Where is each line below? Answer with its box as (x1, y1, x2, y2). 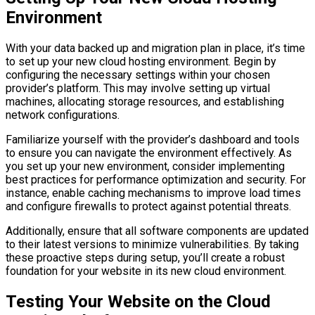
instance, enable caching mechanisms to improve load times (6, 186, 301, 200)
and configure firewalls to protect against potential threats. (6, 200, 291, 214)
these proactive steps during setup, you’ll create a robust (6, 251, 285, 265)
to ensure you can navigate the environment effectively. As (6, 146, 292, 160)
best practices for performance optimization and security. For (6, 173, 306, 187)
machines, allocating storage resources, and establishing (6, 95, 284, 109)
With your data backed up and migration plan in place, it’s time (6, 41, 305, 56)
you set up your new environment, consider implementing (6, 160, 285, 174)
